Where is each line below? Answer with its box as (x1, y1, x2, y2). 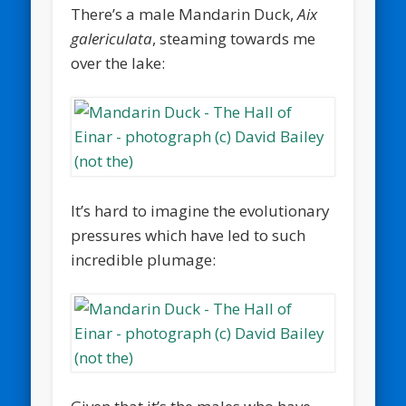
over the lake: (71, 52, 166, 73)
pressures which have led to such (71, 224, 306, 246)
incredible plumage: (71, 248, 217, 270)
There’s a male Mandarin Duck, (71, 3, 298, 24)
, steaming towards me (152, 27, 316, 49)
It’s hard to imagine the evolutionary (71, 199, 331, 221)
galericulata (71, 27, 153, 49)
